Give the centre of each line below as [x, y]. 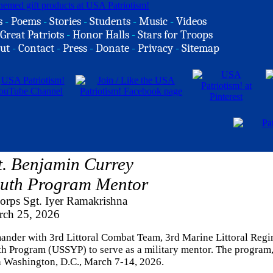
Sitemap [200, 48]
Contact [36, 48]
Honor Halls [101, 35]
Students [110, 21]
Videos [191, 21]
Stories [65, 21]
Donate [112, 48]
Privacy [155, 48]
